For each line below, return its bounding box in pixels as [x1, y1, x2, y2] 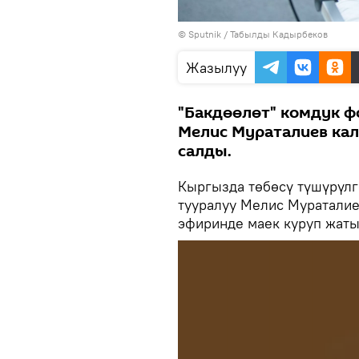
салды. [178, 140, 232, 163]
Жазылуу [186, 58, 247, 78]
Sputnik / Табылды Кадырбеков [188, 28, 328, 41]
